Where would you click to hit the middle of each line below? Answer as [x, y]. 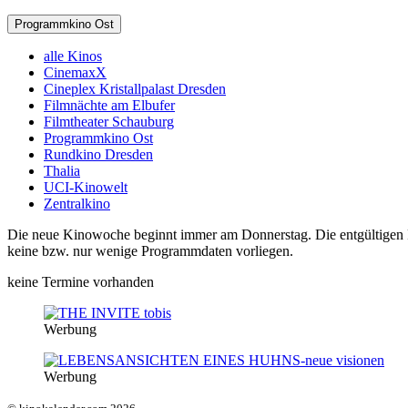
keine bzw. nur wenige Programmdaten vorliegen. [150, 250]
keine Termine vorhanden [81, 281]
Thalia [62, 170]
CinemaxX [75, 72]
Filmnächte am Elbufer [109, 105]
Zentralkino [77, 203]
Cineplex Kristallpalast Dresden [135, 88]
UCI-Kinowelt [86, 187]
